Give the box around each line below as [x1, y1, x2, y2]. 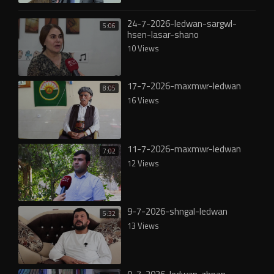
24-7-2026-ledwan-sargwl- [127, 14, 237, 32]
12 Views [127, 155, 159, 171]
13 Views [127, 218, 159, 233]
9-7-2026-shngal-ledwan [127, 202, 228, 220]
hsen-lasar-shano [127, 25, 199, 43]
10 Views [127, 40, 159, 56]
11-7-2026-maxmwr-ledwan [127, 139, 241, 158]
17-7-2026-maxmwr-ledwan [127, 77, 241, 95]
